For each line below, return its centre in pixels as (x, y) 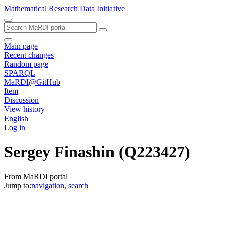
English (16, 118)
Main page (21, 46)
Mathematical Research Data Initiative (64, 8)
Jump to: (18, 185)
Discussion (21, 100)
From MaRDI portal (36, 176)
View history (24, 109)
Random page (26, 64)
